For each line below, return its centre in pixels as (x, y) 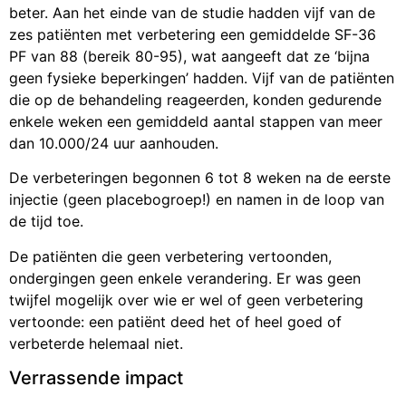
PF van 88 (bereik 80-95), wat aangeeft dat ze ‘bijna (189, 57)
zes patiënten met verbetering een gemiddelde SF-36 (193, 35)
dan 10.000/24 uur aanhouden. (114, 144)
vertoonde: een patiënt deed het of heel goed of (175, 321)
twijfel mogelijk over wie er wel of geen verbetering (186, 300)
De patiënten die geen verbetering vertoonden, (170, 256)
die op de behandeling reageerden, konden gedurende (195, 100)
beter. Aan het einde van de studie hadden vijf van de (192, 13)
